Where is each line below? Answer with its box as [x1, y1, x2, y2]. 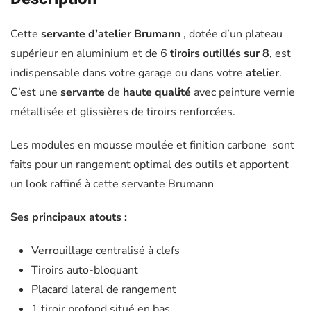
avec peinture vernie [191, 85, 295, 101]
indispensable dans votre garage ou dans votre [10, 65, 246, 81]
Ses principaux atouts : [10, 210, 130, 226]
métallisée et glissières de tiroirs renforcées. [10, 104, 235, 120]
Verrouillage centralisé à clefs [31, 243, 180, 259]
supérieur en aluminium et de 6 [10, 46, 167, 62]
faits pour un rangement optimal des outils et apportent [10, 157, 289, 173]
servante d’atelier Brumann [41, 26, 180, 42]
